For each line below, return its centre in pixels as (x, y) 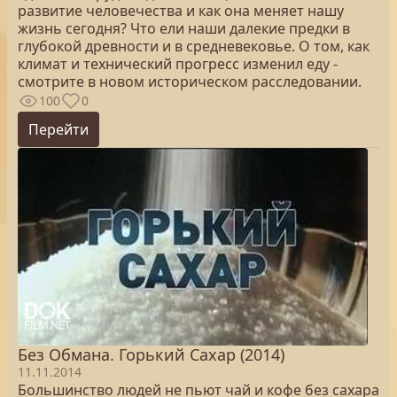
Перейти (58, 129)
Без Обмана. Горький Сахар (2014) (151, 354)
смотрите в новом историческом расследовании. (190, 82)
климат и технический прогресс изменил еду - (178, 64)
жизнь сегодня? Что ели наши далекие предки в (184, 28)
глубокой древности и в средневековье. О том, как (194, 46)
